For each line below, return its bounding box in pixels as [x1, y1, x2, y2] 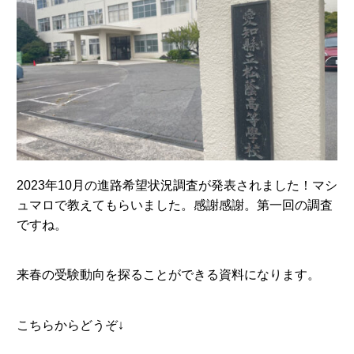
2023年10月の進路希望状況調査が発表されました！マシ [16, 178, 337, 192]
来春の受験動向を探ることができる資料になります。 [16, 268, 320, 282]
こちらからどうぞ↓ [16, 318, 124, 332]
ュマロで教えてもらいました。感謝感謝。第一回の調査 [16, 198, 333, 212]
